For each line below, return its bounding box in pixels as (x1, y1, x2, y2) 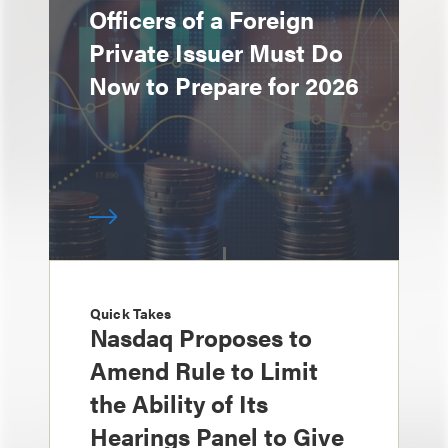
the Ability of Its (90, 386, 268, 420)
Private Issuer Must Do (89, 35, 343, 69)
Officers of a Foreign (89, 2, 314, 36)
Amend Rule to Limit (90, 353, 318, 387)
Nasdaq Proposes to (90, 320, 312, 354)
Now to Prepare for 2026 (89, 68, 359, 102)
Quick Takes (90, 303, 172, 323)
